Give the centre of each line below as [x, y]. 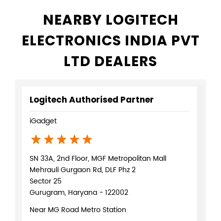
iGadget [43, 121]
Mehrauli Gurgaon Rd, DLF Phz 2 [83, 170]
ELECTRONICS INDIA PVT [110, 40]
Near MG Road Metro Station [78, 210]
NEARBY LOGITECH [110, 20]
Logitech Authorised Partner [92, 99]
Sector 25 [46, 181]
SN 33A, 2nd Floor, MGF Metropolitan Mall [98, 158]
